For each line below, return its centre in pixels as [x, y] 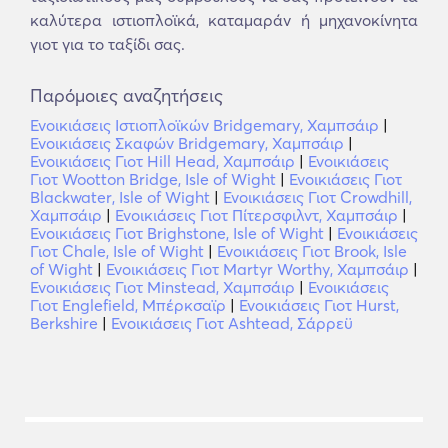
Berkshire [64, 323]
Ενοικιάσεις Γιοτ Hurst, [319, 305]
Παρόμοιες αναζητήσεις [126, 95]
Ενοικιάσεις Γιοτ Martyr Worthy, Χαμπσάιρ [257, 269]
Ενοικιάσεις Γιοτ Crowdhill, [317, 197]
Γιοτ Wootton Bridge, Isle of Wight [153, 179]
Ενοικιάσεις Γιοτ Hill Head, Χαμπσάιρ [162, 161]
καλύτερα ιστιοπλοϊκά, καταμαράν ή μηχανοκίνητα [224, 20]
